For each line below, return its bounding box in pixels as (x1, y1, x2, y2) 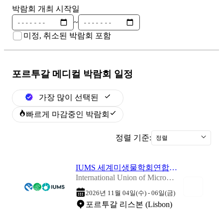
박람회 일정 (81, 68, 133, 79)
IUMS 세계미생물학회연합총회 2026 (169, 163, 177, 172)
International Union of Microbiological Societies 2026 (166, 173, 174, 182)
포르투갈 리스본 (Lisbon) (86, 200, 172, 209)
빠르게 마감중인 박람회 (25, 110, 110, 118)
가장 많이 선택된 (38, 93, 99, 102)
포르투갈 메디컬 (12, 68, 81, 79)
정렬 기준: (115, 133, 151, 142)
